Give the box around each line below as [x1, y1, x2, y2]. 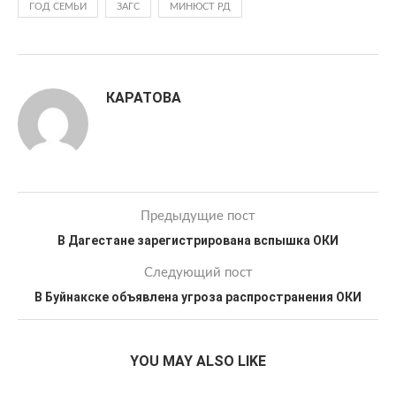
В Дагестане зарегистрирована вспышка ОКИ [57, 233, 339, 247]
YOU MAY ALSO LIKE [130, 353, 266, 369]
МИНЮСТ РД [170, 2, 231, 11]
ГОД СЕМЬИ [29, 2, 87, 11]
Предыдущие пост [141, 209, 255, 223]
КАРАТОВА [106, 89, 181, 106]
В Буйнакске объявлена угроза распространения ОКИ [34, 290, 362, 304]
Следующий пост [143, 266, 253, 279]
